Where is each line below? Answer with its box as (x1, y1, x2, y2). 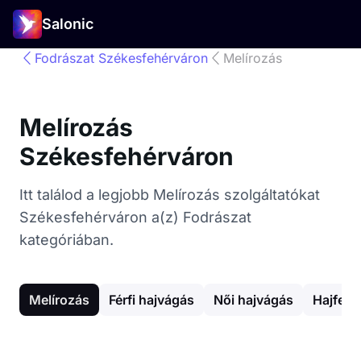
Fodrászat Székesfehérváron (35, 50, 209, 66)
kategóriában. (19, 231, 114, 248)
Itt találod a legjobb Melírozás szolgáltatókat (19, 186, 320, 203)
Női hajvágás (214, 292, 293, 308)
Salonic (42, 15, 93, 32)
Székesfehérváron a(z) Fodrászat (19, 209, 251, 226)
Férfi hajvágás (109, 292, 194, 308)
